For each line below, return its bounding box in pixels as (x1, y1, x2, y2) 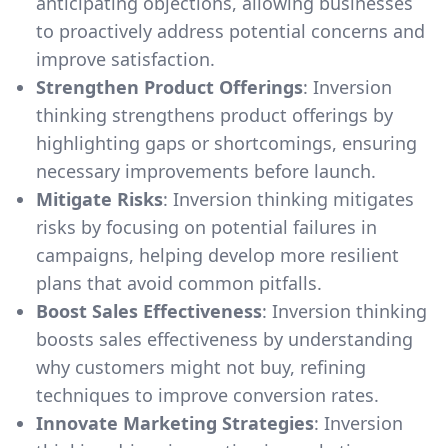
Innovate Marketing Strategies (36, 410, 314, 435)
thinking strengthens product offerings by (36, 102, 393, 127)
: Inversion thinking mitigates (163, 186, 414, 211)
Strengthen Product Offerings (36, 74, 303, 99)
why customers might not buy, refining (36, 354, 366, 379)
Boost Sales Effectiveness (36, 298, 262, 323)
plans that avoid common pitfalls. (36, 270, 322, 295)
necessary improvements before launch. (36, 158, 376, 183)
